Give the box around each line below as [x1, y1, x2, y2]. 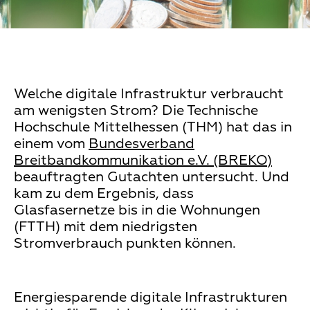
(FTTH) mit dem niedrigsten [14, 219, 197, 234]
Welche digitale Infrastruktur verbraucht [14, 86, 284, 101]
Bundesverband [89, 136, 194, 151]
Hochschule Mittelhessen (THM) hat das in [14, 120, 292, 134]
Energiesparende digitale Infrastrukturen [14, 290, 287, 304]
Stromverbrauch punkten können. [14, 236, 236, 250]
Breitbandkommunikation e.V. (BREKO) [14, 153, 272, 167]
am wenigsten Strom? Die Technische [14, 103, 258, 118]
